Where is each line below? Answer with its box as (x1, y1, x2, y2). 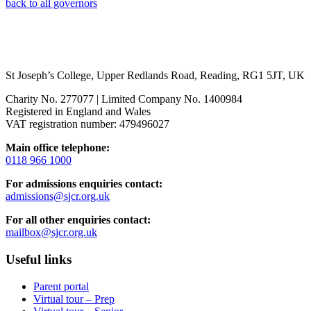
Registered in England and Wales (6, 106, 151, 118)
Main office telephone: (6, 142, 110, 154)
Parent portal (33, 280, 89, 292)
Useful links (6, 251, 72, 267)
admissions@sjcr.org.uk (6, 190, 110, 203)
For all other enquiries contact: (6, 214, 151, 226)
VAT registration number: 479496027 (6, 118, 169, 131)
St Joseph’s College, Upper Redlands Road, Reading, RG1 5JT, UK (6, 69, 305, 82)
